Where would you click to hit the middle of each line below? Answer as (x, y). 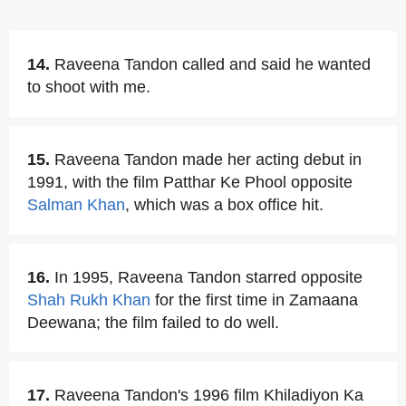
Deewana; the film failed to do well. (153, 323)
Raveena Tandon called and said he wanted (213, 64)
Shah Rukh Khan (89, 300)
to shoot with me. (89, 87)
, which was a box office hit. (224, 205)
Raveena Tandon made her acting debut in (208, 159)
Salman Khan (76, 205)
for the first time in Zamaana (254, 300)
